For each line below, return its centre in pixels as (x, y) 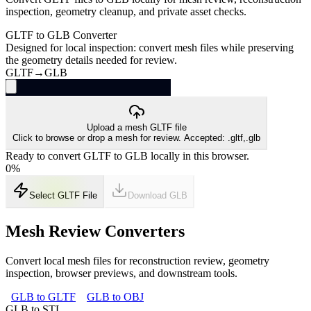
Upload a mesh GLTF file (136, 127)
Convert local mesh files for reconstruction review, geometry (137, 260)
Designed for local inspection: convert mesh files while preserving (150, 47)
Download (149, 196)
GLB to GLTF (43, 296)
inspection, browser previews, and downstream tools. (121, 273)
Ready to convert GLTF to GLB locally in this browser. (127, 155)
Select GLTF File (63, 196)
